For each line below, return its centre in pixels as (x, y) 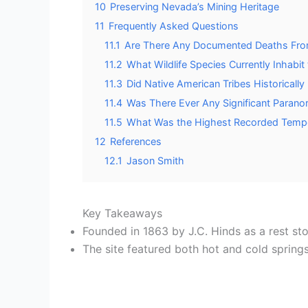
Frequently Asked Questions (174, 25)
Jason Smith (155, 160)
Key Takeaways (122, 213)
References (136, 141)
